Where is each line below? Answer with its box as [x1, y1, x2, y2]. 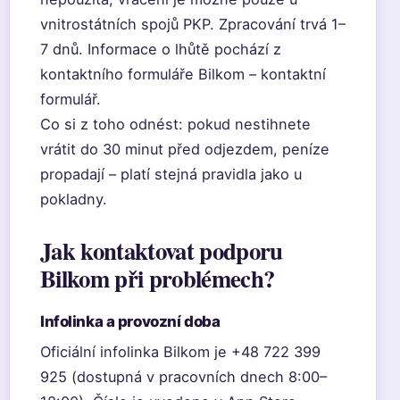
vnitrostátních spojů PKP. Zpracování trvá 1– [40, 15, 346, 33]
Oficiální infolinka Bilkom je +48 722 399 [40, 343, 321, 361]
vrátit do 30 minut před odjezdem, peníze [40, 140, 329, 158]
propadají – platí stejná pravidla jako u [40, 165, 302, 183]
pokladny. [40, 190, 107, 208]
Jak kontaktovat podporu [40, 233, 283, 268]
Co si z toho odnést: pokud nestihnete [40, 115, 311, 133]
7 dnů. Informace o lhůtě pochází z [40, 40, 281, 58]
